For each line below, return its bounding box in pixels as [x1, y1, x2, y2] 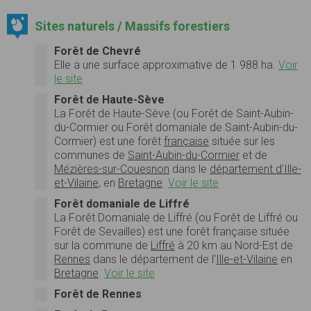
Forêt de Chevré [54, 44, 141, 58]
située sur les [209, 134, 275, 148]
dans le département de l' [90, 252, 216, 266]
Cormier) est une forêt [54, 134, 164, 148]
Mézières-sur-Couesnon [54, 162, 169, 176]
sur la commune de [54, 238, 151, 252]
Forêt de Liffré [214, 210, 283, 224]
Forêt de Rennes [54, 287, 142, 301]
